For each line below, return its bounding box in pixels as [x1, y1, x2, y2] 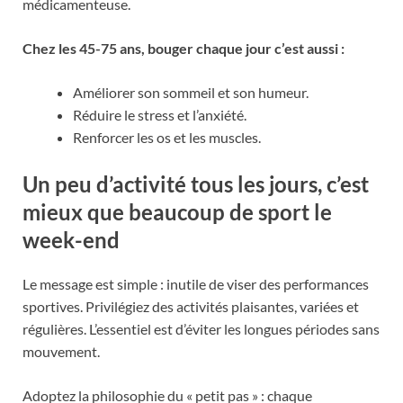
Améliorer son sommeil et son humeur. [73, 83, 309, 101]
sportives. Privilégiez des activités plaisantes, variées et [22, 298, 359, 316]
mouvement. [22, 343, 100, 361]
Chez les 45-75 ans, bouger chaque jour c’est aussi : [22, 39, 345, 57]
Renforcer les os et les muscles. [73, 128, 261, 146]
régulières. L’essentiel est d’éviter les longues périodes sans [22, 320, 380, 338]
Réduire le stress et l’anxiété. [73, 105, 246, 123]
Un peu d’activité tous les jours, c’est [22, 170, 369, 197]
